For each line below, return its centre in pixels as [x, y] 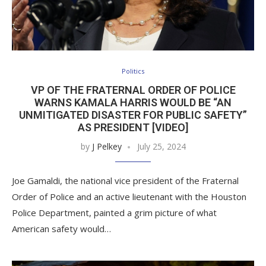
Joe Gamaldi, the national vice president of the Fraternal [125, 181]
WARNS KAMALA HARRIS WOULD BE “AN [133, 103]
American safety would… [61, 229]
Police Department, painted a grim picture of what [114, 213]
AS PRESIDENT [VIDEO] [133, 128]
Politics [133, 71]
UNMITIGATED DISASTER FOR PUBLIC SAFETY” [133, 115]
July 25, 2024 [161, 147]
